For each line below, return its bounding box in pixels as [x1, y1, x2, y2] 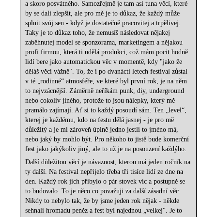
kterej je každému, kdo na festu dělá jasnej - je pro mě [25, 116, 174, 124]
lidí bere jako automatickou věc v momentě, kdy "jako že [25, 58, 183, 66]
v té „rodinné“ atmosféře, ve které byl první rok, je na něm [25, 77, 187, 85]
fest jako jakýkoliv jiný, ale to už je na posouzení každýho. [25, 145, 187, 153]
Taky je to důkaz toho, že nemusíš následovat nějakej [25, 29, 170, 37]
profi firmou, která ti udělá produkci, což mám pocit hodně [25, 48, 188, 56]
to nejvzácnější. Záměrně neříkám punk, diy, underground [25, 87, 185, 95]
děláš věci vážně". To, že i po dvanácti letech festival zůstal [25, 68, 188, 76]
